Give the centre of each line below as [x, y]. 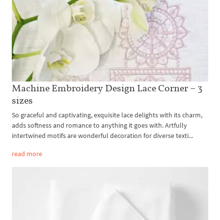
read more [27, 153]
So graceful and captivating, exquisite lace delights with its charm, [107, 115]
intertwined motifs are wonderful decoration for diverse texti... [102, 135]
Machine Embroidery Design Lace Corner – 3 [107, 88]
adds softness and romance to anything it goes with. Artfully [99, 125]
